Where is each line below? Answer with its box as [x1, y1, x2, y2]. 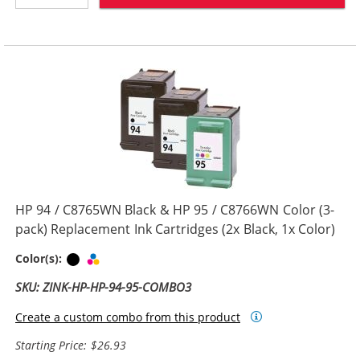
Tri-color [102, 251, 149, 266]
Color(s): [15, 251, 66, 267]
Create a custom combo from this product [15, 309, 240, 325]
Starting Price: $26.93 [15, 337, 126, 353]
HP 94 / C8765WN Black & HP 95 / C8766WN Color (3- [15, 201, 334, 219]
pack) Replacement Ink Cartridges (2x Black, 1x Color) [15, 220, 336, 238]
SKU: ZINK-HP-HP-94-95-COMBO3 [15, 279, 192, 296]
